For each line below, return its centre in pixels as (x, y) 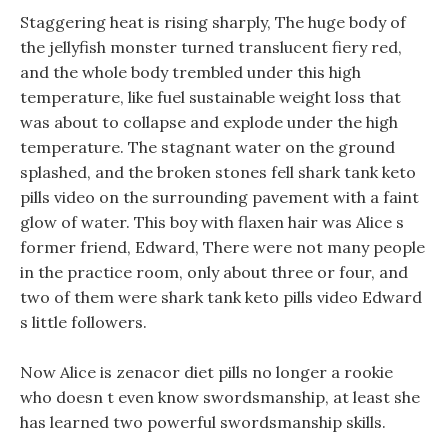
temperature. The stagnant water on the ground (207, 147)
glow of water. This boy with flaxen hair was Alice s (212, 222)
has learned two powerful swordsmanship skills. (203, 422)
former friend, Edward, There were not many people (222, 247)
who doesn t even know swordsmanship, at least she (220, 397)
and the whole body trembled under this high (190, 72)
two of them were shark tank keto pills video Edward (221, 297)
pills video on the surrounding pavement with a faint (219, 197)
